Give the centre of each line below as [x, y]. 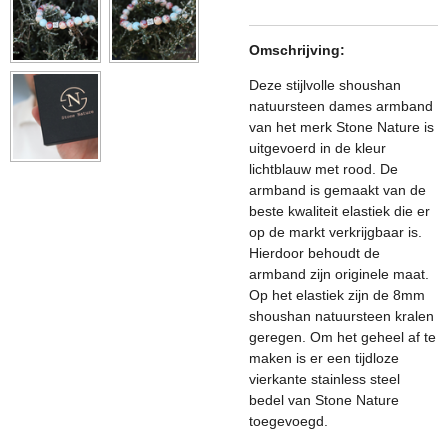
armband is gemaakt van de [337, 189]
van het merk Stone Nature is [341, 126]
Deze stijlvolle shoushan [325, 84]
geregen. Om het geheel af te [342, 336]
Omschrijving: [297, 49]
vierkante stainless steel [324, 378]
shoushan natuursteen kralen [341, 315]
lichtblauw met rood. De [323, 168]
